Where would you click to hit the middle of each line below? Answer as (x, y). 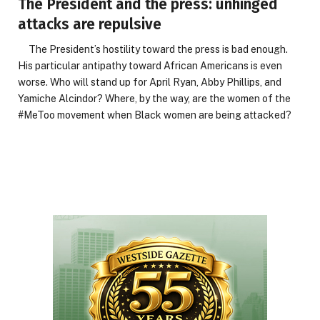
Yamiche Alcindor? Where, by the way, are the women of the (154, 99)
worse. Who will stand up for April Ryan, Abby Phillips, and (150, 82)
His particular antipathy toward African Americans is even (150, 66)
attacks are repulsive (90, 24)
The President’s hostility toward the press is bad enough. (153, 49)
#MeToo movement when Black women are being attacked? (155, 115)
